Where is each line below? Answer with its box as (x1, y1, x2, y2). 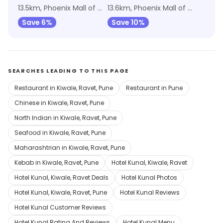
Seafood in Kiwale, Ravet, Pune (14, 128, 106, 137)
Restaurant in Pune (126, 84, 183, 92)
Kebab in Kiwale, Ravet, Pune (14, 158, 99, 167)
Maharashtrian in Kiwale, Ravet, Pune (14, 143, 125, 152)
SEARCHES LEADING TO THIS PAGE (8, 67, 129, 75)
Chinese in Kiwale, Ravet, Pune (14, 99, 104, 107)
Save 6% (22, 17, 52, 27)
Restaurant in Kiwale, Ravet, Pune (14, 84, 113, 92)
